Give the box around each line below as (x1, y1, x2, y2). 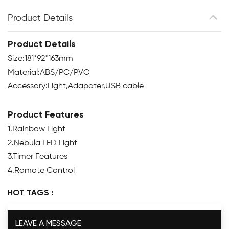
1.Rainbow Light (8, 125, 65, 133)
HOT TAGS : (8, 189, 54, 197)
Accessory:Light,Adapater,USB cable (8, 82, 144, 90)
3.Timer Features (8, 152, 67, 161)
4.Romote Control (8, 166, 75, 175)
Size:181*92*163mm (8, 54, 73, 63)
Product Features (8, 110, 84, 120)
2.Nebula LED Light (8, 139, 77, 147)
